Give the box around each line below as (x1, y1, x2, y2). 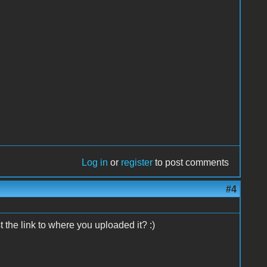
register (121, 157, 153, 167)
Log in (82, 157, 108, 167)
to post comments (153, 157, 229, 167)
